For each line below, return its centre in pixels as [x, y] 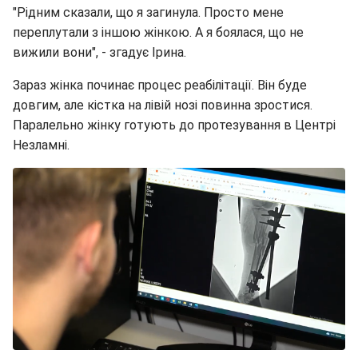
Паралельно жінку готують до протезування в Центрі [174, 125]
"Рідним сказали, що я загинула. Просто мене [148, 12]
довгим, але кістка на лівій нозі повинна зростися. [163, 105]
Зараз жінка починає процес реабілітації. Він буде [160, 85]
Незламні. [41, 145]
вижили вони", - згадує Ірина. [99, 52]
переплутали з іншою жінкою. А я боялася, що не [158, 32]
